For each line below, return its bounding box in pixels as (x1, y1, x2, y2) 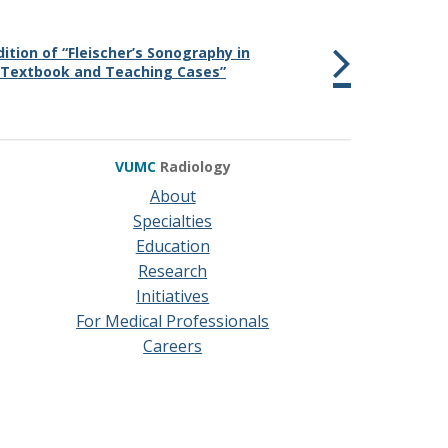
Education (135, 235, 210, 257)
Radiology (159, 157, 231, 176)
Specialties (133, 210, 213, 232)
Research (138, 260, 208, 282)
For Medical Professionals (76, 310, 270, 332)
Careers (143, 335, 203, 357)
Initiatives (136, 285, 210, 307)
